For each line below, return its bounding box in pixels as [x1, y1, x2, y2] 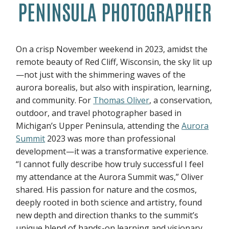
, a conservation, [149, 95, 213, 106]
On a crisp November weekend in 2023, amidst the [16, 43, 208, 55]
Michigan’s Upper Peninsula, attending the [16, 120, 182, 131]
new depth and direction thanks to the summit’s [16, 210, 199, 221]
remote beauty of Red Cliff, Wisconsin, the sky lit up [16, 56, 213, 67]
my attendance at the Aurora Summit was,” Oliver [16, 171, 204, 182]
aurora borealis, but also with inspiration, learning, [16, 82, 212, 93]
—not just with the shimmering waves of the [16, 69, 186, 80]
